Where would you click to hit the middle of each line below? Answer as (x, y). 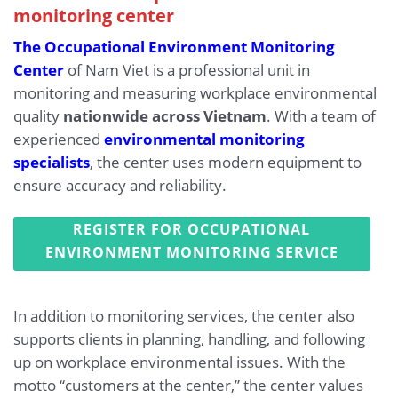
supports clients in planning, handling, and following (189, 339)
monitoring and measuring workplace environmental (195, 93)
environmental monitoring (204, 139)
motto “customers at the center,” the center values (188, 386)
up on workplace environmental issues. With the (179, 362)
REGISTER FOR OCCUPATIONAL (192, 229)
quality (38, 116)
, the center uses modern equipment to (226, 163)
